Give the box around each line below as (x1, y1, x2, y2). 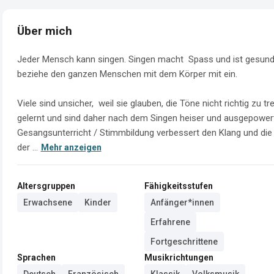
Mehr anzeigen (40, 142, 102, 152)
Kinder (84, 197, 111, 207)
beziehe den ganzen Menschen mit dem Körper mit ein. (17, 68, 240, 80)
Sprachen (17, 252, 56, 262)
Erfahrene (150, 217, 190, 227)
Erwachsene (23, 197, 72, 207)
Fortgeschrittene (150, 236, 218, 246)
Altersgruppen (17, 180, 75, 191)
